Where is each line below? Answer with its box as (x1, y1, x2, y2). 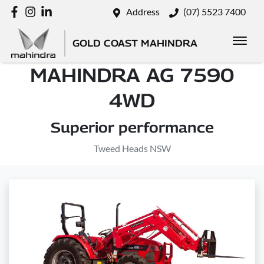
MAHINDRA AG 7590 (30, 64, 234, 86)
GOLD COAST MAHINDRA (72, 37, 197, 49)
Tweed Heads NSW (93, 143, 171, 154)
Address (126, 6, 160, 17)
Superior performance (50, 119, 214, 136)
